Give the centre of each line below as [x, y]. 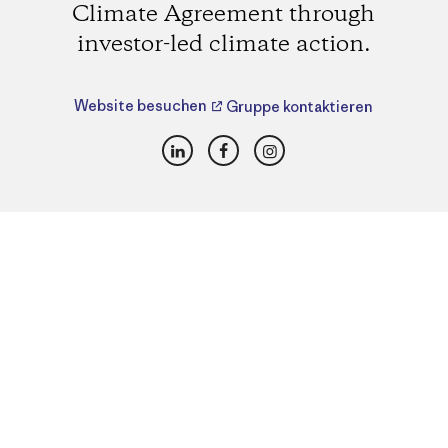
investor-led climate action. [223, 44]
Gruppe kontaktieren [298, 106]
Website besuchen [142, 106]
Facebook [262, 144]
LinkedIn [215, 144]
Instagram [311, 144]
